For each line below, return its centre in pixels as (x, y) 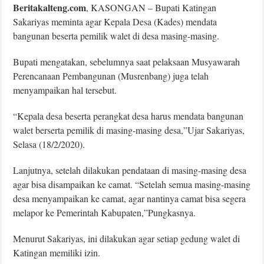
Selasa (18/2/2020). (49, 144)
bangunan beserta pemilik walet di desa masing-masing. (116, 35)
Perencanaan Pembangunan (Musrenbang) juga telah (111, 75)
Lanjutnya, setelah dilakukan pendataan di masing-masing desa (130, 170)
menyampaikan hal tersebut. (65, 90)
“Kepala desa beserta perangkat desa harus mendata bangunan (128, 115)
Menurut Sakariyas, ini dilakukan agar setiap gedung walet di (127, 238)
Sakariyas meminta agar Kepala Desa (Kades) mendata (115, 21)
